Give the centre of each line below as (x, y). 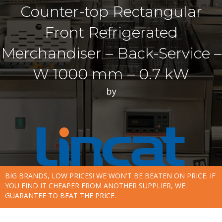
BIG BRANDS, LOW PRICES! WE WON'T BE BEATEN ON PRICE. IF (110, 176)
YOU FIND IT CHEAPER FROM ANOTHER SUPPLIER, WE (95, 186)
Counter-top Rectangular (111, 12)
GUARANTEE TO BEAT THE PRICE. (60, 196)
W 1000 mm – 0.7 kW (111, 74)
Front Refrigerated (111, 33)
